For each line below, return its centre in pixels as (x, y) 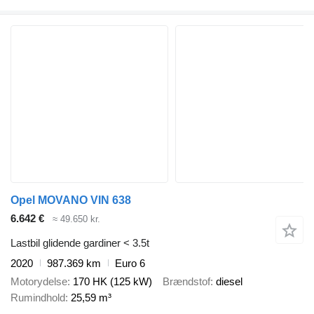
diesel (229, 281)
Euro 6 (130, 263)
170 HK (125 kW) (112, 281)
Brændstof (186, 281)
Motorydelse (39, 281)
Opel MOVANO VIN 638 (71, 200)
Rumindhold (38, 298)
